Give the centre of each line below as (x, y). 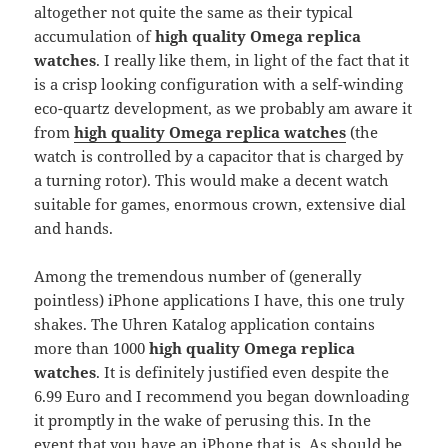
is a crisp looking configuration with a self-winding (219, 84)
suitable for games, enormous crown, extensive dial (220, 204)
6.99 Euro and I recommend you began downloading (222, 396)
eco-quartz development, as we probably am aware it (223, 108)
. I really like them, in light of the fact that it (253, 60)
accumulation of (95, 36)
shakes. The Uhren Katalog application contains (205, 324)
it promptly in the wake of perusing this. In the (203, 420)
